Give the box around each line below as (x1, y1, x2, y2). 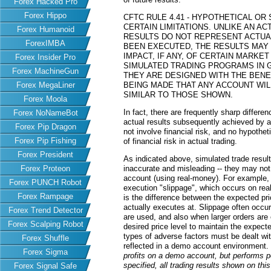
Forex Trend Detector (8, 206, 83, 215)
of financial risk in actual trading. (123, 137, 237, 146)
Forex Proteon (21, 164, 70, 173)
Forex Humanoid (16, 25, 74, 34)
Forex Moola (24, 94, 67, 103)
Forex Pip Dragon (15, 122, 76, 131)
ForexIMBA (25, 39, 65, 48)
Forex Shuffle (22, 233, 69, 243)
